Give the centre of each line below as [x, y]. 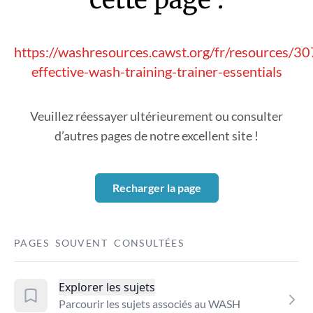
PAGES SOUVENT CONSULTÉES [99, 243]
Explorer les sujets [107, 287]
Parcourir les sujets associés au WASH [150, 304]
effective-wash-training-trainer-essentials [156, 71]
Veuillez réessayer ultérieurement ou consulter [156, 116]
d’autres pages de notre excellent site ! [156, 136]
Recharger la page [156, 188]
